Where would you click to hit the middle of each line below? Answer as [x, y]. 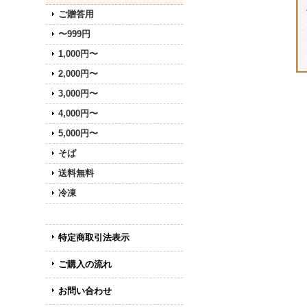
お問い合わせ [85, 291]
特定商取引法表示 [94, 237]
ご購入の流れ [85, 264]
